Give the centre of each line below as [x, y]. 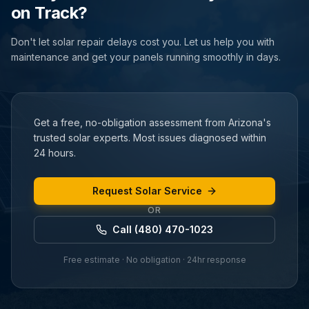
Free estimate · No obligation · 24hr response [154, 260]
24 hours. [55, 153]
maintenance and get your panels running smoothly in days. [146, 57]
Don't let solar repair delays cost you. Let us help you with [143, 42]
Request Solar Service [147, 191]
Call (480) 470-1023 [163, 229]
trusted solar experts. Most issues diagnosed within [150, 138]
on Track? [49, 13]
